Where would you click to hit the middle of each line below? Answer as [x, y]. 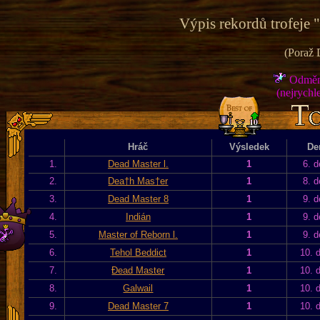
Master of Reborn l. [138, 234]
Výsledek [249, 146]
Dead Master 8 [138, 199]
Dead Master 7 [138, 306]
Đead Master [138, 270]
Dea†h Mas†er [138, 181]
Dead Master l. [138, 164]
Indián [138, 216]
